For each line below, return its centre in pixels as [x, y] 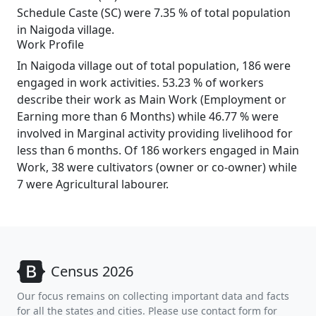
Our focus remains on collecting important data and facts [153, 296]
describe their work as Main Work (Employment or [152, 99]
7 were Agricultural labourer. [93, 184]
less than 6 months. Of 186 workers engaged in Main [158, 150]
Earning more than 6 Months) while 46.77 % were [148, 116]
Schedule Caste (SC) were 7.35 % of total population [154, 13]
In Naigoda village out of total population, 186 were [154, 66]
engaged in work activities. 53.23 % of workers [140, 83]
